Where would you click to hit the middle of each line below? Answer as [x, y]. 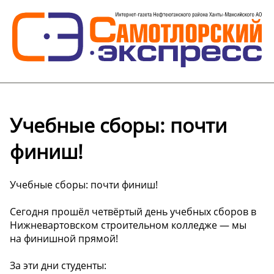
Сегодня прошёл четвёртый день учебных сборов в [133, 211]
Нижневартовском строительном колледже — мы [128, 225]
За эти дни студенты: [58, 265]
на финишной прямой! [64, 238]
